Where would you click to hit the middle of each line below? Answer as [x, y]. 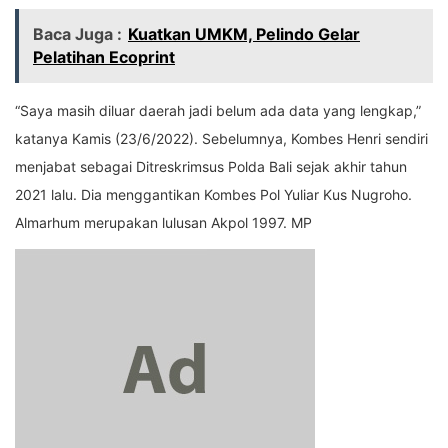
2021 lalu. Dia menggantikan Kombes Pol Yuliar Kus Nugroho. [213, 194]
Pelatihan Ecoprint [104, 56]
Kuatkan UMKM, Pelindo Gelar [244, 33]
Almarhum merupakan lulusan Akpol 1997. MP [163, 222]
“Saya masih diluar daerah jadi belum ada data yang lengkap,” [218, 110]
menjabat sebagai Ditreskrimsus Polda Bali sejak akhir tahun [211, 166]
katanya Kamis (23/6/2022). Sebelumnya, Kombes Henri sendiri [221, 138]
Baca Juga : [77, 33]
